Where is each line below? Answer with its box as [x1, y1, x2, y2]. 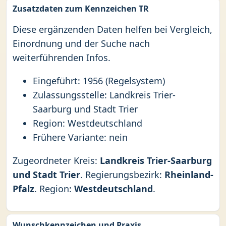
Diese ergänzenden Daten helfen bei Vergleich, [13, 23, 212, 35]
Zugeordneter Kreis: [13, 154, 100, 166]
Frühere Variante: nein [33, 131, 128, 143]
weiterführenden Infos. [13, 51, 110, 64]
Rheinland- [164, 168, 213, 181]
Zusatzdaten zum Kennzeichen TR [13, 3, 149, 14]
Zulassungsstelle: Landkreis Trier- [33, 89, 176, 101]
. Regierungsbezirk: [80, 168, 164, 181]
